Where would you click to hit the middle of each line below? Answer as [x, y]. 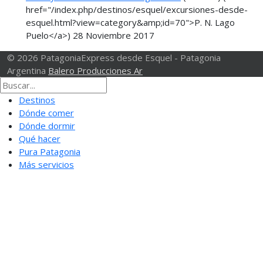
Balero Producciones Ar [95, 70]
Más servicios [46, 164]
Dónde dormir [47, 126]
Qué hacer [40, 139]
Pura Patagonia [50, 151]
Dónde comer [46, 113]
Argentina [28, 70]
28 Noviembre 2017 [114, 35]
